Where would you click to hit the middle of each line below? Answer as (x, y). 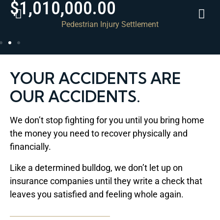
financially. (30, 146)
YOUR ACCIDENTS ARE (96, 78)
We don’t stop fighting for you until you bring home (107, 120)
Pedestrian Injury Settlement (110, 24)
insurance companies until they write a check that (106, 181)
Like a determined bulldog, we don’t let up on (96, 167)
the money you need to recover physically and (99, 133)
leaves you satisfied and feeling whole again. (97, 194)
